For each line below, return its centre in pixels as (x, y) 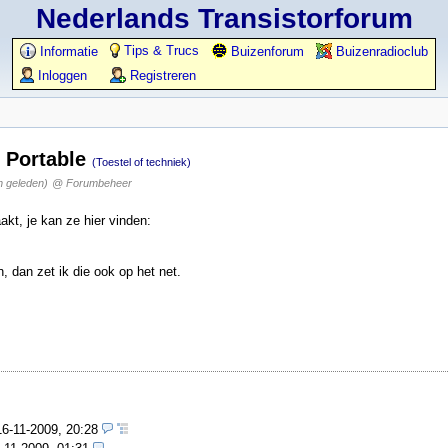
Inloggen (60, 75)
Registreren (161, 75)
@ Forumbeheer (92, 182)
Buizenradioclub (380, 51)
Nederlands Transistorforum (224, 18)
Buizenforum (265, 51)
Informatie (67, 51)
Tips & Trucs (159, 50)
